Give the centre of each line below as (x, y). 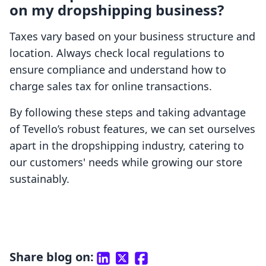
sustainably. (39, 179)
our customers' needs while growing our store (126, 162)
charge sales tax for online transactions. (111, 86)
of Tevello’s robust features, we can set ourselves (132, 129)
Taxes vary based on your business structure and (132, 37)
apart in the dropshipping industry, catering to (127, 146)
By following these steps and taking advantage (128, 113)
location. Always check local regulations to (117, 53)
